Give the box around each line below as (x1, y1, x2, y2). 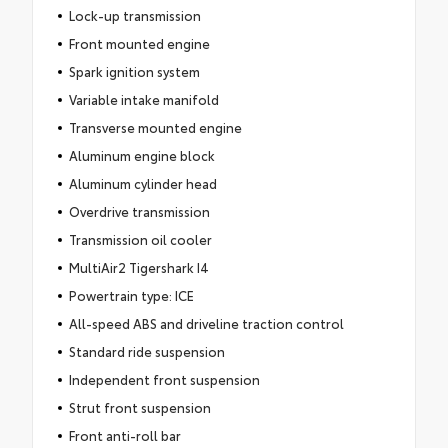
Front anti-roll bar (68, 425, 181, 444)
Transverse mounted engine (68, 117, 242, 136)
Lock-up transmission (68, 5, 201, 24)
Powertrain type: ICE (68, 285, 194, 304)
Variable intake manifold (68, 89, 219, 108)
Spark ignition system (68, 61, 200, 80)
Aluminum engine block (68, 145, 215, 164)
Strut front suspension (68, 397, 211, 416)
